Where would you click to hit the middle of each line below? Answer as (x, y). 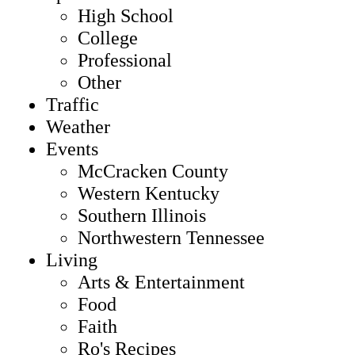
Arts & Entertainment (161, 282)
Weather (78, 126)
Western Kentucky (149, 193)
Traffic (73, 104)
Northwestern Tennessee (171, 237)
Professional (125, 60)
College (108, 38)
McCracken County (153, 171)
